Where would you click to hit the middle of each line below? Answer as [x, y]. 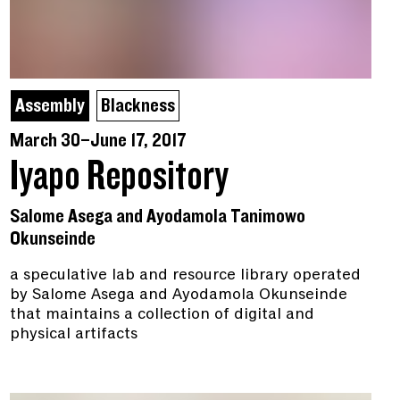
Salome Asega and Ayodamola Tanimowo [157, 217]
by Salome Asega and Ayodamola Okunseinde [178, 294]
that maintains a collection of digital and [162, 314]
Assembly [50, 106]
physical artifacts [73, 333]
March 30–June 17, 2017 [98, 141]
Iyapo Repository [119, 177]
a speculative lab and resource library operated [185, 275]
